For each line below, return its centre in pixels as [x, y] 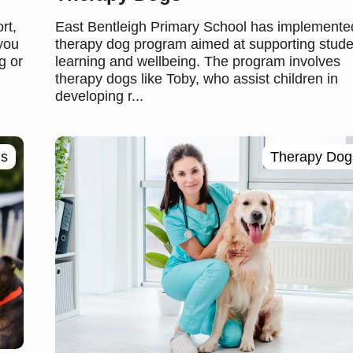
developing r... [99, 96]
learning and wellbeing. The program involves [197, 61]
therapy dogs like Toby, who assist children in [196, 78]
